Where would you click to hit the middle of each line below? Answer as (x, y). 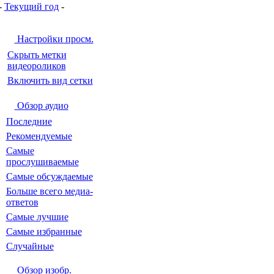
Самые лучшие (37, 217)
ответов (22, 202)
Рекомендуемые (39, 136)
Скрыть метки (37, 55)
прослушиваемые (42, 162)
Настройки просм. (54, 39)
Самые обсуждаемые (49, 176)
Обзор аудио (41, 106)
